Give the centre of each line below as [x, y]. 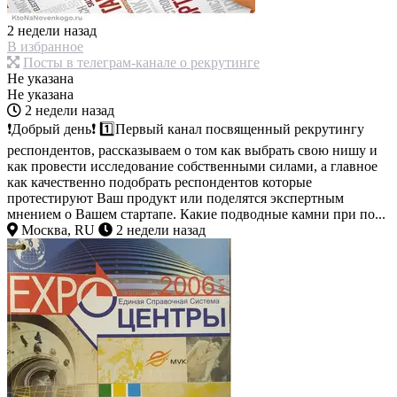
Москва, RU [56, 230]
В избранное [45, 47]
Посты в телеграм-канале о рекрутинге [141, 63]
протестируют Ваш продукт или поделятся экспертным [175, 198]
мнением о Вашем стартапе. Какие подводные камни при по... [196, 214]
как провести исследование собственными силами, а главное [192, 167]
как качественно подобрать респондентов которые [160, 183]
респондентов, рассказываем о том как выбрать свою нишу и [192, 151]
